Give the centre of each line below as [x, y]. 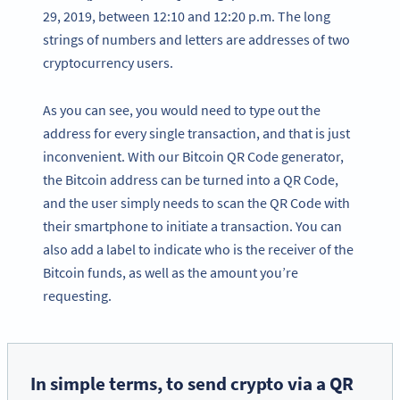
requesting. [77, 295]
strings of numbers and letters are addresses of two [196, 40]
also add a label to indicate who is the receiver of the [198, 249]
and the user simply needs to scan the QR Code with [196, 202]
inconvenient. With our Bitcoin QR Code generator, [193, 156]
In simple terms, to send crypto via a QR [192, 383]
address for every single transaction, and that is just [196, 133]
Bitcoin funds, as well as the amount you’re [171, 272]
